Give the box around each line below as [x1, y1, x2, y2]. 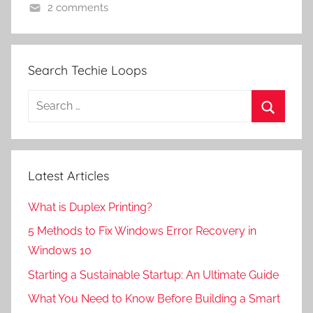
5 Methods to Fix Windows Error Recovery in [28, 224, 256, 238]
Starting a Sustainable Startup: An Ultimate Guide [28, 268, 279, 282]
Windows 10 [28, 244, 92, 258]
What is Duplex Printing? [28, 201, 152, 214]
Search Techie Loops [28, 61, 147, 78]
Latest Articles [28, 167, 109, 184]
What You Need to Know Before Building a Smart [28, 292, 280, 306]
